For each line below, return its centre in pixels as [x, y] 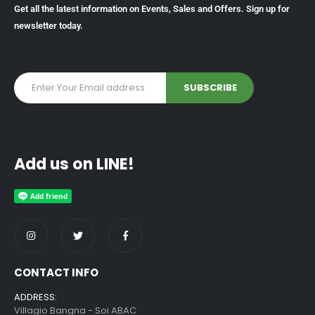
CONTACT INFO [56, 273]
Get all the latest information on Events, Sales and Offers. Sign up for [152, 8]
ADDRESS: [36, 297]
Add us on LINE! [74, 164]
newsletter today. [49, 25]
